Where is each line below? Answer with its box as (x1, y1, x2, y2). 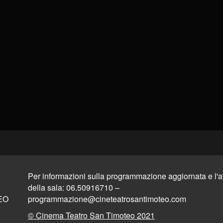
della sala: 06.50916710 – (28, 181, 119, 193)
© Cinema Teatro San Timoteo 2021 (28, 209, 155, 221)
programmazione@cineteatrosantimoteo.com (28, 193, 186, 205)
